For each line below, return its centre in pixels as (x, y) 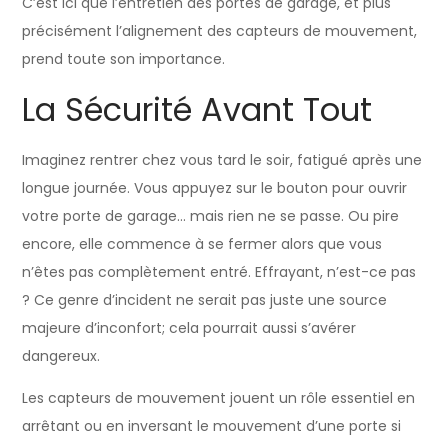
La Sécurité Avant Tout (197, 109)
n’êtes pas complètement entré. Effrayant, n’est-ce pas (219, 271)
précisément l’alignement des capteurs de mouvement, (220, 30)
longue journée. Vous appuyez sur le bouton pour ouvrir (215, 187)
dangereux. (61, 355)
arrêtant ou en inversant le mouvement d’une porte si (212, 425)
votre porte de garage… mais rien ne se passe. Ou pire (211, 215)
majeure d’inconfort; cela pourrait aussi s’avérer (189, 327)
